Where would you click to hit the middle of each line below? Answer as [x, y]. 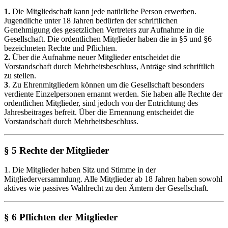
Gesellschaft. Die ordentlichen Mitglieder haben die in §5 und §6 [108, 39]
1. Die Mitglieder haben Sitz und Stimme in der [80, 170]
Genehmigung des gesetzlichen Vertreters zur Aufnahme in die [104, 30]
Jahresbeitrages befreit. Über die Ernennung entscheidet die [99, 112]
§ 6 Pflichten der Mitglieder [61, 217]
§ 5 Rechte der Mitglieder [56, 150]
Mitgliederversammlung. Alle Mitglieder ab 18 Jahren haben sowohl [113, 179]
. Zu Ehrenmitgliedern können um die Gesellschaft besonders [106, 84]
